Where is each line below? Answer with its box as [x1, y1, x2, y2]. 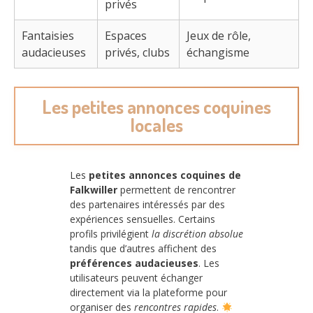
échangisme [187, 44, 249, 60]
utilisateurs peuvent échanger [70, 271, 203, 285]
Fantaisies [22, 27, 74, 43]
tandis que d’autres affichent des [70, 242, 217, 256]
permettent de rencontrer [117, 183, 235, 197]
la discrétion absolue [152, 227, 243, 241]
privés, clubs [105, 44, 170, 60]
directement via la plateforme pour [70, 286, 227, 300]
